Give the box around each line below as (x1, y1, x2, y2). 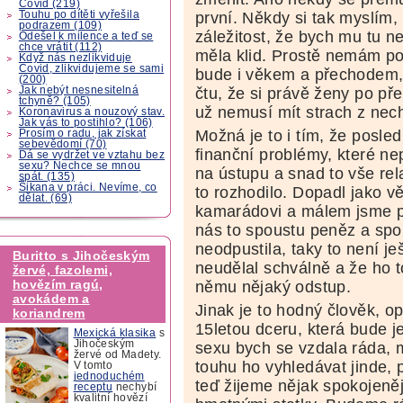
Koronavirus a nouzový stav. (18, 105, 166, 117)
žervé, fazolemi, (12, 263, 112, 278)
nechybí (112, 381, 157, 392)
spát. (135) (18, 170, 75, 182)
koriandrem (12, 306, 85, 321)
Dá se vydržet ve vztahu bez (18, 148, 166, 160)
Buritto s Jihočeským (12, 248, 150, 264)
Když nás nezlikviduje (18, 51, 132, 63)
